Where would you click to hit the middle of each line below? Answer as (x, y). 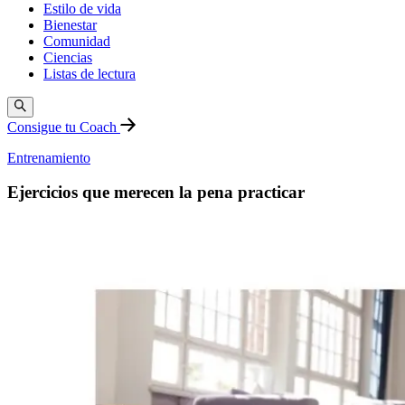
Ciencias (68, 58)
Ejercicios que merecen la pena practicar (156, 193)
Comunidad (77, 42)
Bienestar (70, 25)
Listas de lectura (89, 74)
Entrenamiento (49, 157)
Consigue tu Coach (64, 127)
